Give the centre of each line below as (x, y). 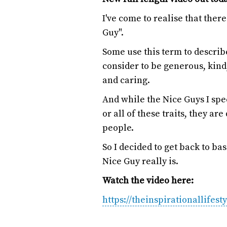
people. (118, 128)
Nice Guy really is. (140, 161)
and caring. (126, 80)
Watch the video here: (148, 181)
